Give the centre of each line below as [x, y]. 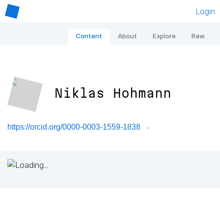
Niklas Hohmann [113, 93]
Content [89, 36]
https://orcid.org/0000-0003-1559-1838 [74, 127]
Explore [164, 36]
